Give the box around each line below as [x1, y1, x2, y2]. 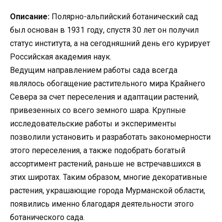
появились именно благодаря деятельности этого [10, 199, 194, 209]
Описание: [10, 11, 50, 21]
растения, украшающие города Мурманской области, [10, 185, 205, 195]
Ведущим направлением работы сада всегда [10, 65, 177, 75]
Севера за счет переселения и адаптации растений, [10, 92, 199, 102]
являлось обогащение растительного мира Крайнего [10, 78, 205, 88]
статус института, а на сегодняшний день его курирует [10, 38, 210, 48]
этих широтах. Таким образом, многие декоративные [10, 172, 207, 182]
